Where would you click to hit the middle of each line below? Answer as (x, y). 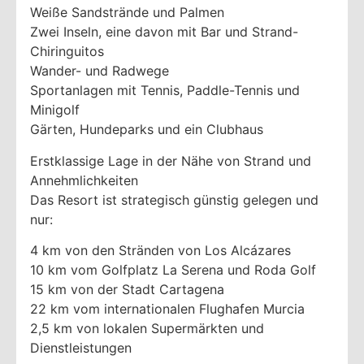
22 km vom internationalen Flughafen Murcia (167, 308)
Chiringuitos (67, 52)
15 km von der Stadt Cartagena (127, 289)
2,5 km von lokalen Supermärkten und (147, 328)
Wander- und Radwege (100, 71)
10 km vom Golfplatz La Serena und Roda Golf (173, 269)
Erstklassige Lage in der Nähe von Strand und (171, 160)
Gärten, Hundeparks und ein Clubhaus (147, 130)
